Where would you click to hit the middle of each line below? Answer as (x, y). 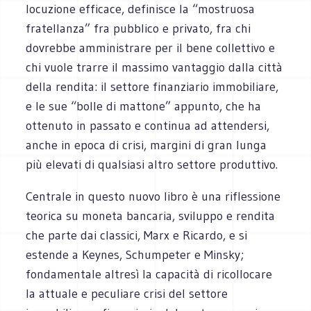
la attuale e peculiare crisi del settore (127, 293)
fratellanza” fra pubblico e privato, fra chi (138, 28)
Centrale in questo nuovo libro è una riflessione (153, 196)
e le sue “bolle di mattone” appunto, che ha (144, 106)
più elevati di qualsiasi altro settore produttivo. (152, 164)
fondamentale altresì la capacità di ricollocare (149, 274)
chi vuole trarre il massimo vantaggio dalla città (154, 67)
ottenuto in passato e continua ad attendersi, (148, 125)
